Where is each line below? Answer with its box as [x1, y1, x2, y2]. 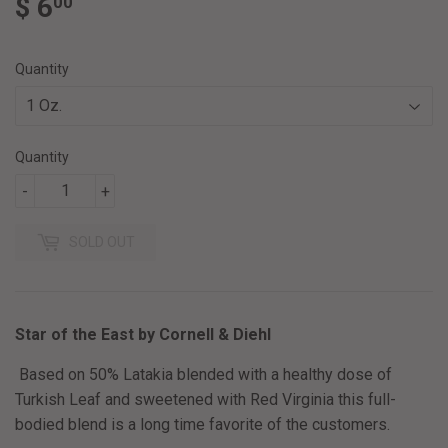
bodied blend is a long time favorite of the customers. [15, 414, 394, 434]
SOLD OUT [69, 233, 135, 250]
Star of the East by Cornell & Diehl [15, 324, 271, 344]
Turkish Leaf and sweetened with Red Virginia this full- [15, 389, 396, 409]
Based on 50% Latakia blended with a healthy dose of [15, 364, 392, 384]
